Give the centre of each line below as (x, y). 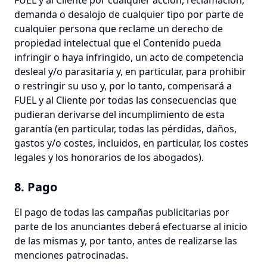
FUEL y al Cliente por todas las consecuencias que (125, 100)
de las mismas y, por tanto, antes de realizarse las (126, 241)
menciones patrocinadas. (71, 255)
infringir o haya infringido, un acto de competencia (129, 57)
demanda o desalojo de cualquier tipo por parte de (129, 14)
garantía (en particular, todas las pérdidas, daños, (125, 129)
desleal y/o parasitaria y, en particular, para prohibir (130, 72)
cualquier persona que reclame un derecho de (119, 29)
